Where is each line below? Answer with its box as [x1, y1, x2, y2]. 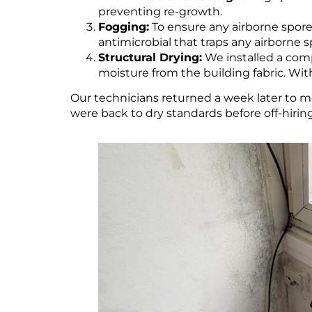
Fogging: [97, 20, 149, 34]
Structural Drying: [97, 51, 202, 65]
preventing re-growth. [97, 5, 222, 19]
